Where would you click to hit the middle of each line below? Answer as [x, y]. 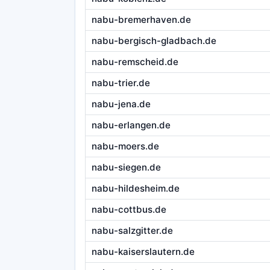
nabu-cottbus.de [129, 210]
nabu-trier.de [121, 83]
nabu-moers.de [125, 146]
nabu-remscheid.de [135, 62]
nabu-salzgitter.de [132, 231]
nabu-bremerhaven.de [141, 20]
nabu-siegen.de [126, 168]
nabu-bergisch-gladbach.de [154, 41]
